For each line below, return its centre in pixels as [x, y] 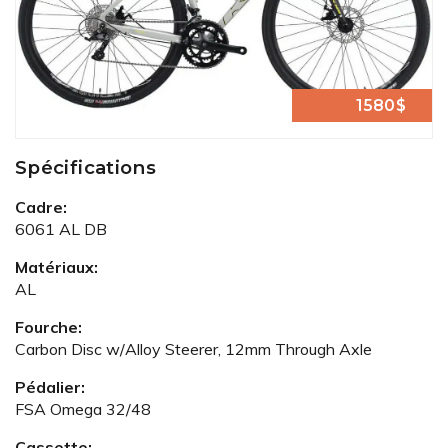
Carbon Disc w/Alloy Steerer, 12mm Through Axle [193, 349]
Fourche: [48, 327]
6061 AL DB [61, 229]
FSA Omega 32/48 [83, 409]
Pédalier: [50, 387]
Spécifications [86, 167]
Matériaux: [56, 267]
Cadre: [41, 207]
